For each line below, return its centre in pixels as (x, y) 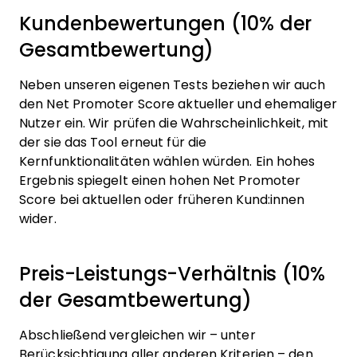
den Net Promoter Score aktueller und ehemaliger (178, 104)
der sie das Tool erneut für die (113, 143)
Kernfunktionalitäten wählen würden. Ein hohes (167, 162)
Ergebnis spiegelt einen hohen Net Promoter (160, 181)
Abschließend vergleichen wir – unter (137, 335)
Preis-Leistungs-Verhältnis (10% (172, 274)
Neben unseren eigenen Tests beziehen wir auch (173, 85)
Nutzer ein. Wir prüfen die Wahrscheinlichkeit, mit (174, 124)
